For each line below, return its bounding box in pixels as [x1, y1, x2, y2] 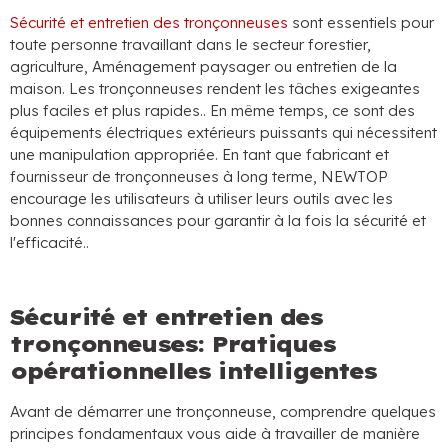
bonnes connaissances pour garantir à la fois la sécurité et [10, 211, 426, 230]
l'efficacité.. [10, 233, 89, 252]
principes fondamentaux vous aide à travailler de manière [10, 424, 420, 443]
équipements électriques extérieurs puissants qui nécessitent [10, 123, 437, 142]
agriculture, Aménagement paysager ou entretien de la [10, 57, 397, 76]
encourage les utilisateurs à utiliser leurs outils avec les [10, 189, 393, 208]
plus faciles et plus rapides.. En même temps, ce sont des [10, 101, 415, 120]
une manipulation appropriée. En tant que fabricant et [10, 145, 389, 164]
